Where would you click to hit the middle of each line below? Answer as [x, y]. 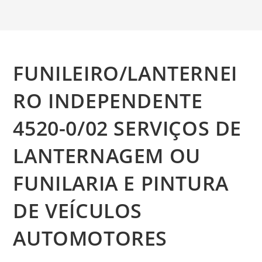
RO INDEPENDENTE [108, 101]
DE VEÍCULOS [78, 211]
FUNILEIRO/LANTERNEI [125, 73]
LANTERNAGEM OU [107, 156]
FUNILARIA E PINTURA [121, 183]
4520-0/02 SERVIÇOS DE [127, 128]
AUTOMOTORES [90, 238]
